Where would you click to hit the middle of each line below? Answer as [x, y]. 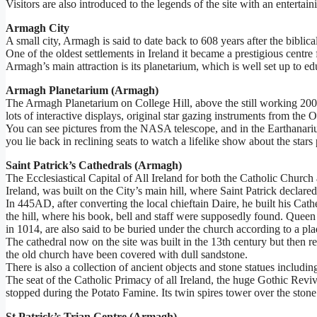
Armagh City [38, 28]
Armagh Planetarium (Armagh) [82, 91]
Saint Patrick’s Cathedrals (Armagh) [94, 166]
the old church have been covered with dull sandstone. [127, 255]
